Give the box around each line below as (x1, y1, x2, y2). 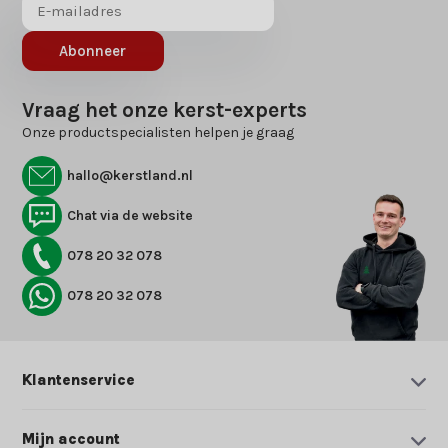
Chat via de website (67, 206, 194, 224)
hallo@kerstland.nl (67, 166, 194, 184)
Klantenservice (22, 370, 136, 389)
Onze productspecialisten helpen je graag (22, 123, 295, 141)
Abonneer (59, 41, 127, 60)
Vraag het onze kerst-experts (22, 97, 308, 122)
